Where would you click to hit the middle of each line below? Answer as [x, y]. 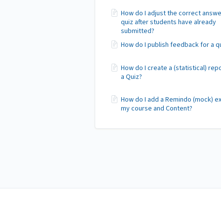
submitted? [138, 31]
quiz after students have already [168, 22]
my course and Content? [157, 109]
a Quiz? [131, 77]
